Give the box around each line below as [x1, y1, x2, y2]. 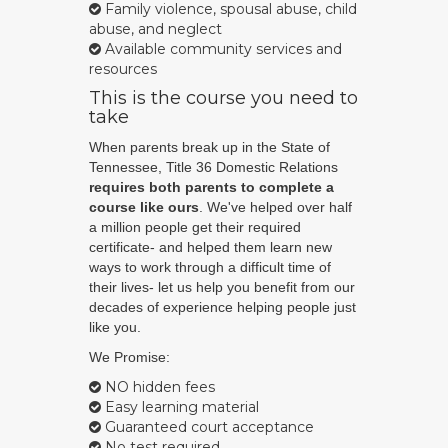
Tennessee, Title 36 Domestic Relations [89, 159, 338, 176]
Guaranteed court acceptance [101, 418, 314, 437]
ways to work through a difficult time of [89, 259, 331, 276]
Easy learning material [101, 398, 259, 417]
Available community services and [101, 40, 342, 59]
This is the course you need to [89, 87, 358, 110]
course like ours [89, 199, 199, 216]
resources [89, 60, 157, 79]
